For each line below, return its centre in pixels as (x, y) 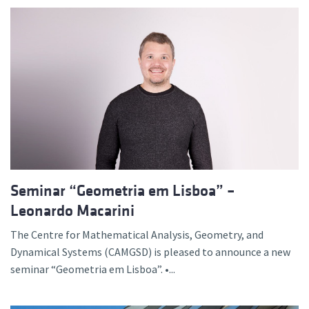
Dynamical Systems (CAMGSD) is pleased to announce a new (150, 252)
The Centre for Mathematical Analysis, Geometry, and (137, 235)
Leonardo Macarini (72, 211)
